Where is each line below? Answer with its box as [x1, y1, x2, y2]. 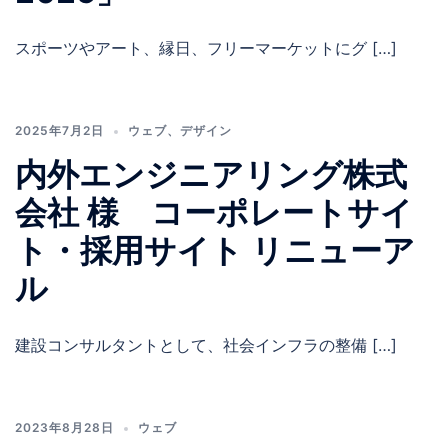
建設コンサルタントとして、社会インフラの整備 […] [15, 335, 397, 356]
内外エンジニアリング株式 [15, 155, 407, 195]
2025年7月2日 [15, 123, 104, 139]
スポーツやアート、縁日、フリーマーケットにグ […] [15, 38, 397, 59]
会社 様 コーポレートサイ [15, 193, 413, 233]
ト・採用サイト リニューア [15, 231, 415, 271]
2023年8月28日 [15, 420, 114, 436]
